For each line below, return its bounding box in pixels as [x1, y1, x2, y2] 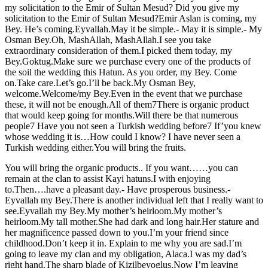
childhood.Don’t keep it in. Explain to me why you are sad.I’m [5, 237, 242, 248]
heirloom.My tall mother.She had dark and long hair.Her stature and [5, 216, 259, 227]
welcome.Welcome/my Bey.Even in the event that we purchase [5, 88, 242, 99]
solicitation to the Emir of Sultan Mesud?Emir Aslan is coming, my [5, 13, 257, 23]
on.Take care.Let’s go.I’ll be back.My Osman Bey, [5, 77, 196, 88]
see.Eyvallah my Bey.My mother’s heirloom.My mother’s [5, 205, 222, 216]
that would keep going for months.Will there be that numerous [5, 109, 238, 120]
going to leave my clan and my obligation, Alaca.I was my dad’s [5, 248, 246, 259]
